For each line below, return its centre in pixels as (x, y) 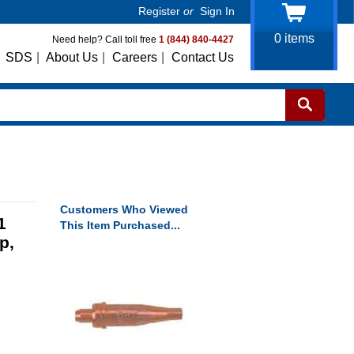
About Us (72, 57)
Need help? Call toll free (105, 40)
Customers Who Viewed (124, 209)
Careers (135, 57)
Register (159, 11)
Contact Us (203, 57)
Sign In (217, 11)
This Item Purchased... (120, 225)
